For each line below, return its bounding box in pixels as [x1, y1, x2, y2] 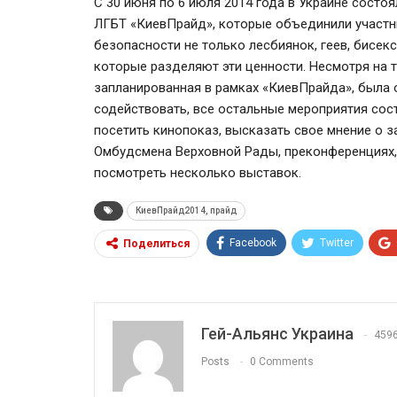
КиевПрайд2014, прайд [136, 205, 237, 215]
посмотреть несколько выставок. [94, 164, 301, 181]
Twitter [320, 236, 354, 249]
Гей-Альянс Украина [201, 323, 354, 343]
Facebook [230, 236, 276, 249]
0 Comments [250, 354, 314, 368]
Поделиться [123, 237, 190, 250]
